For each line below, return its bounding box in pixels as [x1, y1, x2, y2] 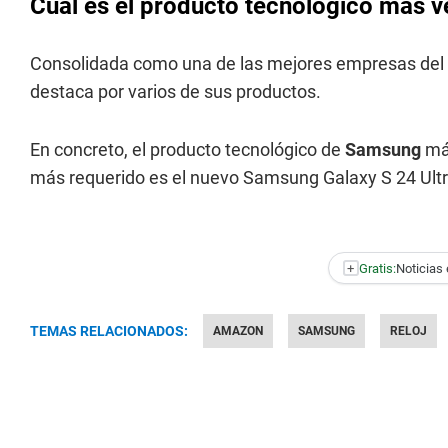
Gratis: [358, 260, 396, 276]
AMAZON [213, 324, 263, 338]
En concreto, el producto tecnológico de [30, 139, 345, 160]
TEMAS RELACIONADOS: [30, 323, 188, 339]
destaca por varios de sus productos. [30, 81, 321, 102]
